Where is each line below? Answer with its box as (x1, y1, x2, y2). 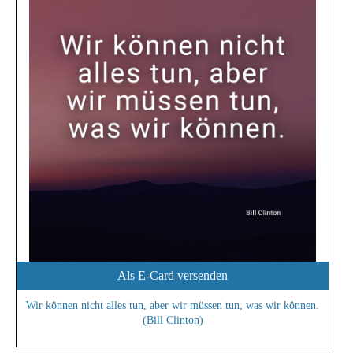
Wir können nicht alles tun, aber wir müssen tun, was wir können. (26, 299, 319, 312)
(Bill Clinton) (142, 314, 203, 327)
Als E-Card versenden (117, 269, 228, 283)
